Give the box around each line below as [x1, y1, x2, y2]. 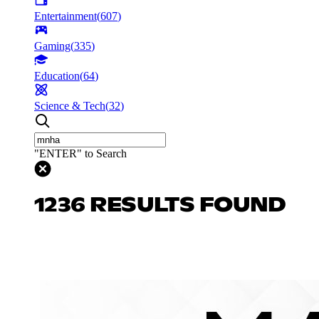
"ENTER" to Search [34, 147, 127, 159]
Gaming [34, 39, 70, 52]
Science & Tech [34, 99, 105, 112]
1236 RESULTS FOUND [34, 195, 286, 216]
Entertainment [34, 9, 97, 22]
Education [34, 69, 80, 82]
